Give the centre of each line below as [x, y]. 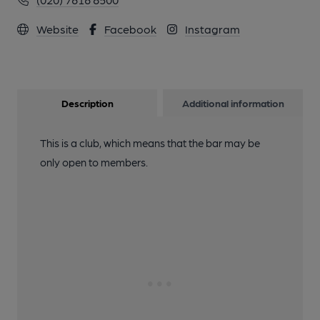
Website [57, 29]
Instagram [212, 29]
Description [87, 103]
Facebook [130, 29]
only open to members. [94, 162]
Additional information [233, 103]
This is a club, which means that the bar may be [150, 143]
